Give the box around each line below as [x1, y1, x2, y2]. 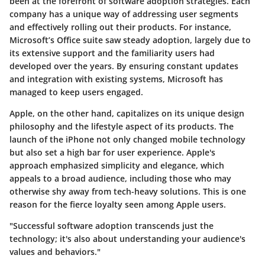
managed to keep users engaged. [9, 86, 143, 98]
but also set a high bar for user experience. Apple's [9, 146, 215, 158]
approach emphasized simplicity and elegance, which [9, 159, 224, 171]
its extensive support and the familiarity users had [9, 47, 215, 59]
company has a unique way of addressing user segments [9, 8, 238, 20]
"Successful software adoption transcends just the [9, 219, 214, 231]
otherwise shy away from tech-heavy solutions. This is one [9, 185, 246, 197]
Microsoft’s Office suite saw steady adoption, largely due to [9, 34, 251, 46]
